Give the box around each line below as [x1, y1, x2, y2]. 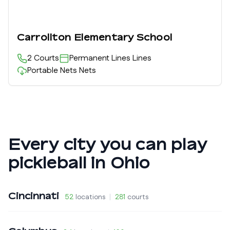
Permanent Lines [69, 52, 130, 64]
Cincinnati [8, 190, 59, 201]
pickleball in [8, 154, 110, 172]
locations [75, 192, 105, 202]
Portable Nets [27, 65, 77, 76]
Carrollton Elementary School [17, 31, 172, 43]
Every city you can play [8, 135, 207, 154]
